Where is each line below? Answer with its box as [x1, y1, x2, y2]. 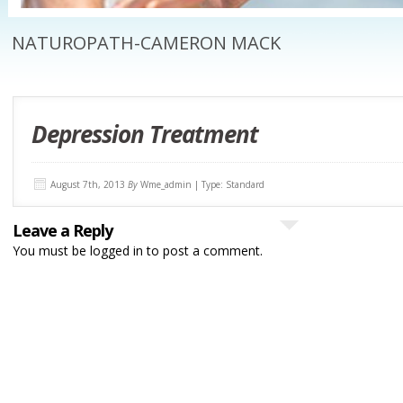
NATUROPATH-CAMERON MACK [12, 31, 281, 55]
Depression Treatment [31, 117, 258, 150]
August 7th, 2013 [49, 177, 125, 191]
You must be [12, 241, 90, 259]
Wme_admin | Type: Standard [137, 177, 264, 191]
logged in [89, 241, 143, 259]
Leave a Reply [12, 219, 112, 241]
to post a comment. [142, 241, 263, 259]
